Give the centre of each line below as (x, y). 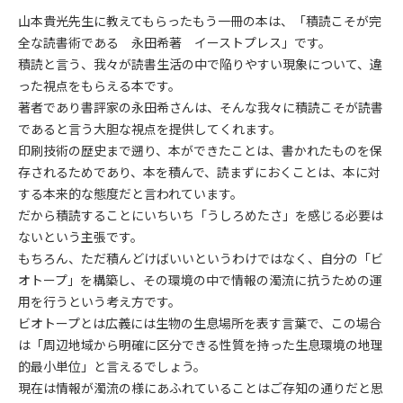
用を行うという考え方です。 (99, 301)
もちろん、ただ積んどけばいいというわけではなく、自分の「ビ (201, 258)
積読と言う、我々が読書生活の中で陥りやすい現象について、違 (200, 64)
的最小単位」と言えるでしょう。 (112, 366)
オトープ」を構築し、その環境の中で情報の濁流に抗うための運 (200, 280)
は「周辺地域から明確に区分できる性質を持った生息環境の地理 (201, 345)
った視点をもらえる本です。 (99, 85)
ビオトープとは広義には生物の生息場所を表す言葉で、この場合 (200, 323)
